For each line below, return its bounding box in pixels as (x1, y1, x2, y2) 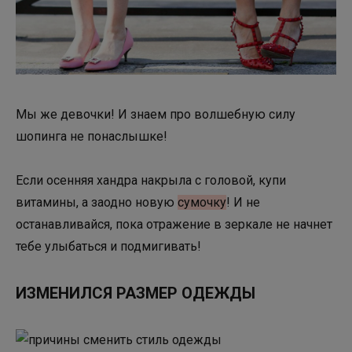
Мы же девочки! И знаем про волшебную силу (16, 106, 295, 122)
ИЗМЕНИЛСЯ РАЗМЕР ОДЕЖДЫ (16, 283, 255, 302)
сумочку (178, 194, 226, 210)
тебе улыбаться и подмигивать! (16, 238, 201, 254)
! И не (226, 194, 260, 210)
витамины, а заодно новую (16, 194, 178, 210)
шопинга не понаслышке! (16, 128, 167, 144)
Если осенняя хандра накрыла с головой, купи (16, 172, 286, 188)
